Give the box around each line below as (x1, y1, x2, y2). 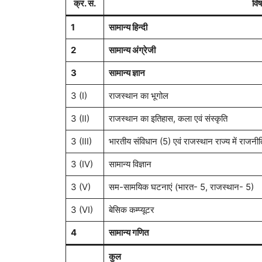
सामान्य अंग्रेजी (109, 44, 156, 56)
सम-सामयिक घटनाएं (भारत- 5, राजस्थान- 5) (109, 181, 254, 193)
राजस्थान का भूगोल (109, 90, 168, 102)
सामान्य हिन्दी (109, 22, 147, 33)
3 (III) (71, 136, 92, 147)
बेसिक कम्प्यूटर (109, 204, 154, 216)
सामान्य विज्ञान (109, 158, 151, 170)
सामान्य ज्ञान (109, 67, 145, 79)
